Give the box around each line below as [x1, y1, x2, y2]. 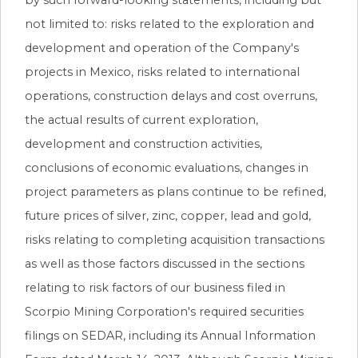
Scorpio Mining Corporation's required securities [25, 304, 304, 319]
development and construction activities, [25, 136, 262, 151]
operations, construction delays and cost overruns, [25, 88, 317, 103]
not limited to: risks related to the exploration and [25, 16, 314, 31]
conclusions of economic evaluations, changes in [25, 160, 308, 175]
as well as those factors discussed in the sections [25, 256, 304, 271]
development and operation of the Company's [25, 40, 299, 55]
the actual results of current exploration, [25, 112, 258, 127]
